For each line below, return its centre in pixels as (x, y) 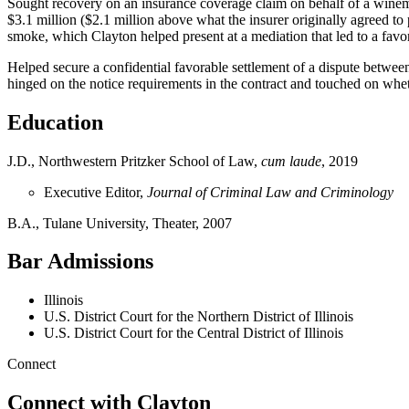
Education (55, 122)
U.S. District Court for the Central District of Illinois (194, 333)
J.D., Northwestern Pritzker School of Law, (134, 161)
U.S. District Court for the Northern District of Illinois (199, 317)
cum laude (291, 161)
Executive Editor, (95, 192)
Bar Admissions (80, 262)
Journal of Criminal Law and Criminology (270, 192)
